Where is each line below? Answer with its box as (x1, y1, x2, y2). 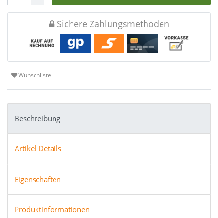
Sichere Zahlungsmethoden (54, 18, 169, 30)
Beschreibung (15, 113, 60, 124)
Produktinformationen (15, 204, 90, 215)
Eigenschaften (15, 174, 61, 184)
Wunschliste (18, 71, 51, 80)
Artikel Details (15, 144, 61, 154)
